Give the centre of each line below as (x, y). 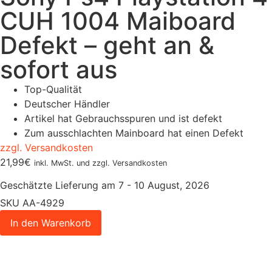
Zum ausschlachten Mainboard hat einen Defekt (134, 133)
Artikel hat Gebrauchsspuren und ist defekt (123, 118)
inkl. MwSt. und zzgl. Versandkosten (100, 163)
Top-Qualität (53, 89)
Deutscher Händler (67, 104)
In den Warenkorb (51, 223)
